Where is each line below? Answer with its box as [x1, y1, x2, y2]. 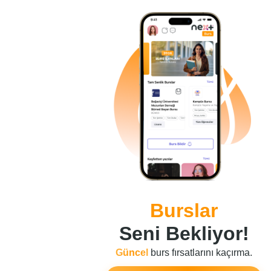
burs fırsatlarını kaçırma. [151, 247, 252, 258]
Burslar [150, 199, 218, 221]
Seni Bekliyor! [119, 222, 249, 244]
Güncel [116, 247, 151, 258]
